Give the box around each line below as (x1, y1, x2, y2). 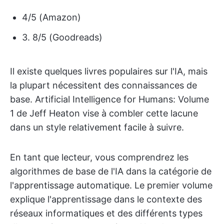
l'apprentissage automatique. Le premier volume (10, 180, 212, 191)
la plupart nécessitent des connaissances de (10, 80, 197, 91)
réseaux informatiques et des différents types (10, 208, 202, 219)
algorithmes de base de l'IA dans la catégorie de (10, 166, 211, 177)
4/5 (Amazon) (22, 12, 81, 23)
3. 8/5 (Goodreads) (22, 32, 102, 43)
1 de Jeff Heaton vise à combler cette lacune (10, 108, 198, 119)
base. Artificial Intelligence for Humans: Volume (10, 94, 209, 105)
